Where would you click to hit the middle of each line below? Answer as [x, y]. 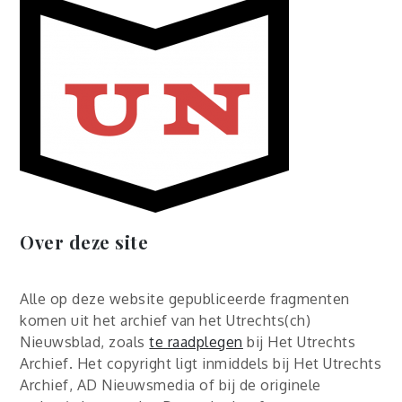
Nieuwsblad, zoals [85, 341]
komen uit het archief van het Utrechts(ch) [166, 320]
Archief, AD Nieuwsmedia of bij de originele [170, 385]
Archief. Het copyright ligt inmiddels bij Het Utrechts [201, 363]
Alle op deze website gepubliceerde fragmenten [185, 298]
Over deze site [84, 241]
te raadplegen [196, 341]
